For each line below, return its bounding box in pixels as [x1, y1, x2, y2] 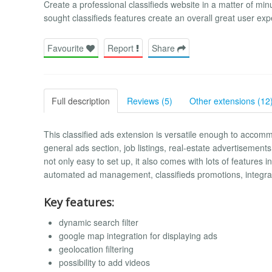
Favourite [47, 41, 86, 54]
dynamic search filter [59, 216, 138, 228]
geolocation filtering [59, 242, 134, 255]
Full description [52, 94, 110, 107]
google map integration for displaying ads [59, 229, 217, 242]
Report [107, 41, 136, 54]
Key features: [44, 194, 114, 209]
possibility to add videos [59, 256, 150, 268]
